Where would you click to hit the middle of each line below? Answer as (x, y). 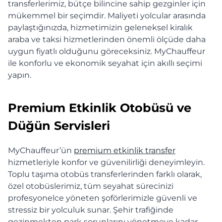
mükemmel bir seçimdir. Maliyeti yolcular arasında (107, 16)
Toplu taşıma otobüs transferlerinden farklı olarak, (105, 174)
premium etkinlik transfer (125, 151)
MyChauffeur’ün (40, 151)
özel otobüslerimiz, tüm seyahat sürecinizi (91, 186)
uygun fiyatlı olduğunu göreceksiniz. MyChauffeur (107, 52)
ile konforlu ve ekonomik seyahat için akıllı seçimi (105, 63)
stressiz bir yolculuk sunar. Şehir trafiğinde (91, 210)
